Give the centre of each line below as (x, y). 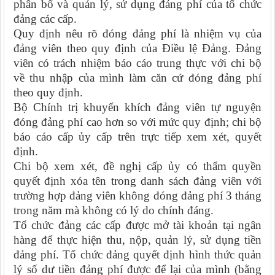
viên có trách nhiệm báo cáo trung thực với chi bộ (137, 63)
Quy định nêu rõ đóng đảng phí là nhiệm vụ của (137, 34)
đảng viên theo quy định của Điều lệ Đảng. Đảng (137, 48)
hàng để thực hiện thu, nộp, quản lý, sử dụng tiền (137, 240)
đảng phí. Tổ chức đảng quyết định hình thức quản (137, 255)
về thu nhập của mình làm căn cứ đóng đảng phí (137, 78)
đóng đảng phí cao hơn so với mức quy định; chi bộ (137, 122)
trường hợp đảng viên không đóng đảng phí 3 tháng (137, 196)
